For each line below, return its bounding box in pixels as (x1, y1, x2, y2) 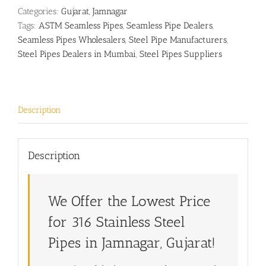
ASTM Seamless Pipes (39, 20, 123, 31)
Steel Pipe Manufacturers (129, 34, 227, 46)
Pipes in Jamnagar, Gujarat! (47, 234, 216, 251)
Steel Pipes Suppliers (140, 49, 222, 60)
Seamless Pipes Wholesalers (18, 34, 125, 46)
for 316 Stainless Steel (47, 213, 185, 230)
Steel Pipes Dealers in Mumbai (18, 49, 136, 60)
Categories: (18, 6, 61, 17)
